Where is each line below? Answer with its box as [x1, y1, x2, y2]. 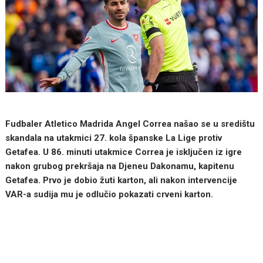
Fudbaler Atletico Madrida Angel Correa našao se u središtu [5, 118, 255, 129]
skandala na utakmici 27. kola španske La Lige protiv [5, 132, 222, 143]
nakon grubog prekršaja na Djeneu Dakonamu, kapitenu [5, 160, 235, 171]
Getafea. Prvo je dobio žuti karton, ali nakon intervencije [5, 174, 238, 186]
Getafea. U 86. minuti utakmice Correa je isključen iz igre [5, 146, 242, 157]
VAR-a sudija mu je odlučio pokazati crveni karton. [5, 188, 214, 200]
